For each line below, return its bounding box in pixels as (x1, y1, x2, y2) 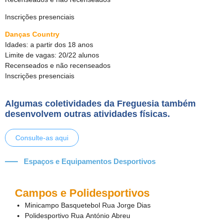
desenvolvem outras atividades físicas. (5, 109, 170, 119)
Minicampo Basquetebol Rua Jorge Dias (25, 201, 151, 209)
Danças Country (5, 30, 59, 38)
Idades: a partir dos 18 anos (5, 41, 93, 49)
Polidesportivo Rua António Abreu (25, 212, 130, 220)
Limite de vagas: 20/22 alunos (5, 51, 99, 59)
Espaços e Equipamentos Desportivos (24, 157, 156, 166)
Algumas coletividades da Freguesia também (5, 98, 196, 109)
